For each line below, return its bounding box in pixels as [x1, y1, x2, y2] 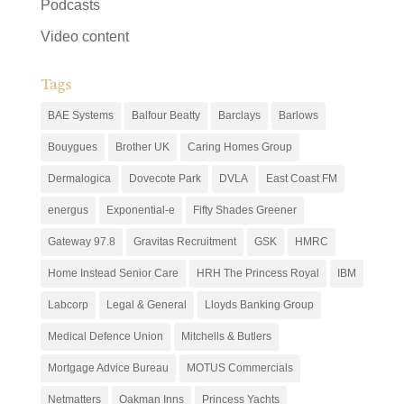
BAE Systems [47, 108, 114, 122]
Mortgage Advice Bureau [47, 361, 169, 374]
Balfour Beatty [131, 108, 200, 122]
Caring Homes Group [187, 140, 292, 153]
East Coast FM [265, 171, 337, 185]
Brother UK [115, 140, 170, 153]
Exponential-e [106, 203, 175, 216]
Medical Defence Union [47, 329, 163, 343]
